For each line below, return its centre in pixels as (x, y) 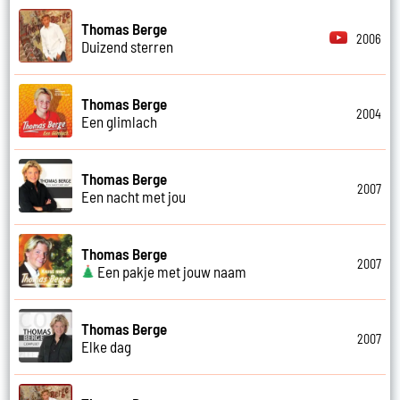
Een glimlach (120, 121)
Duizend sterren (128, 46)
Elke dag (107, 346)
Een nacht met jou (134, 196)
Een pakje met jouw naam (171, 271)
